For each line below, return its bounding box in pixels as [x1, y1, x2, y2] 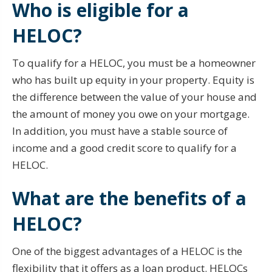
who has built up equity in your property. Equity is [12, 72, 254, 87]
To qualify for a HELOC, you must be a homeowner [12, 55, 256, 70]
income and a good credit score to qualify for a [12, 140, 237, 155]
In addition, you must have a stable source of [12, 123, 228, 138]
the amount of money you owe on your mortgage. [12, 106, 250, 121]
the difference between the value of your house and [12, 89, 257, 104]
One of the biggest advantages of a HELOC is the [12, 243, 242, 258]
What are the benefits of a [12, 185, 246, 211]
